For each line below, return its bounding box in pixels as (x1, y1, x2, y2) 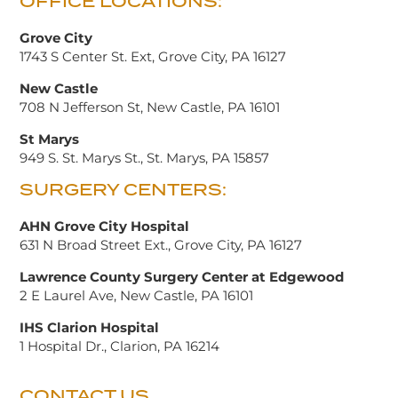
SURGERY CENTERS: (20, 177, 227, 201)
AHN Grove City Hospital (20, 217, 190, 235)
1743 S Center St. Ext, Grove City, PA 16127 (20, 47, 287, 65)
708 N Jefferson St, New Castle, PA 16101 (20, 98, 281, 115)
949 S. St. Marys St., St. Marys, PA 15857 (20, 148, 270, 166)
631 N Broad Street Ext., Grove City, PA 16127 (20, 235, 303, 253)
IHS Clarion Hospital (20, 318, 160, 336)
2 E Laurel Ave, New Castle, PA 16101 (20, 286, 254, 304)
